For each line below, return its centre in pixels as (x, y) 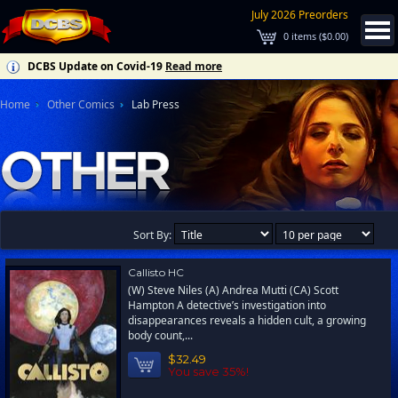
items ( (305, 36)
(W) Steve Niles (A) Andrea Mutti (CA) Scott (233, 290)
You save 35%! (208, 371)
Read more (194, 66)
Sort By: (154, 235)
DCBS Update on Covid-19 (95, 66)
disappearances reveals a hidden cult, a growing (247, 320)
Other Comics (81, 104)
